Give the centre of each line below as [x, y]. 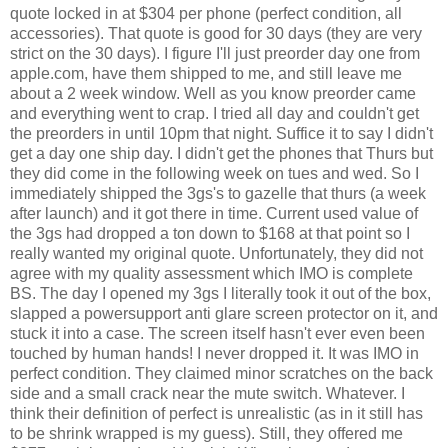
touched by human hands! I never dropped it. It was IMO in [214, 353]
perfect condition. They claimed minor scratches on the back [221, 373]
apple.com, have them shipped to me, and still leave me [206, 73]
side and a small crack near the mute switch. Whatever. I [207, 393]
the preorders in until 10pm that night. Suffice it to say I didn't [221, 133]
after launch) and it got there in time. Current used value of [214, 213]
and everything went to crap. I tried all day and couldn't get [214, 113]
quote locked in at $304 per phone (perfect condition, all [206, 13]
